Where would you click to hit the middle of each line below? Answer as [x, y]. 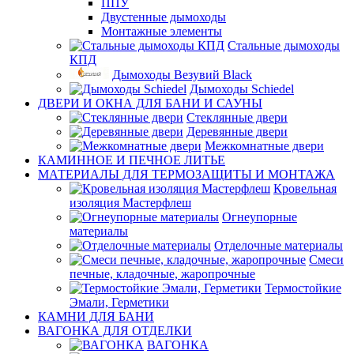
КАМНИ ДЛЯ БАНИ [96, 316]
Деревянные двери [237, 132]
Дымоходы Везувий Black [182, 75]
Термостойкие [303, 288]
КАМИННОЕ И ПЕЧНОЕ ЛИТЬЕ [132, 160]
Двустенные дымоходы [164, 17]
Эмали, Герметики [119, 302]
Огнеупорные [260, 217]
